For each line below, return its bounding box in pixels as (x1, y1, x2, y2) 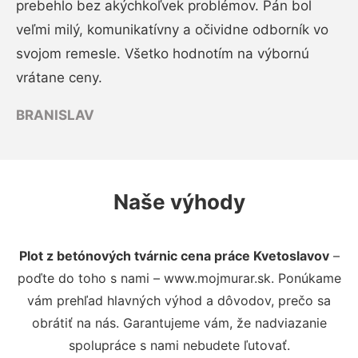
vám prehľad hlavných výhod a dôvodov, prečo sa (27, 292, 331, 308)
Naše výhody (113, 189, 245, 214)
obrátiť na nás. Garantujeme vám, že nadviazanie (31, 314, 327, 331)
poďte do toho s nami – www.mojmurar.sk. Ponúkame (17, 269, 341, 286)
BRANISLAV (16, 106, 94, 123)
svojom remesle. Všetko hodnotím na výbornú (16, 45, 309, 62)
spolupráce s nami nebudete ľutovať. (68, 336, 290, 353)
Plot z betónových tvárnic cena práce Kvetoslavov (18, 247, 329, 264)
